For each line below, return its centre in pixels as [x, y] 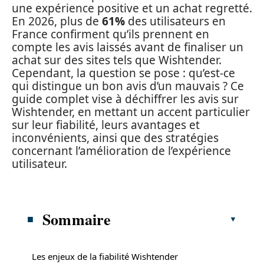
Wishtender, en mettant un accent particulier [131, 112]
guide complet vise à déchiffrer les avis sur [125, 99]
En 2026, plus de [57, 21]
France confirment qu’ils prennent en [110, 34]
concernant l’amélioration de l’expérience [121, 151]
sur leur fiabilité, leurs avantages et [106, 125]
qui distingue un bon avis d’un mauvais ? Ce [128, 86]
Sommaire [77, 219]
